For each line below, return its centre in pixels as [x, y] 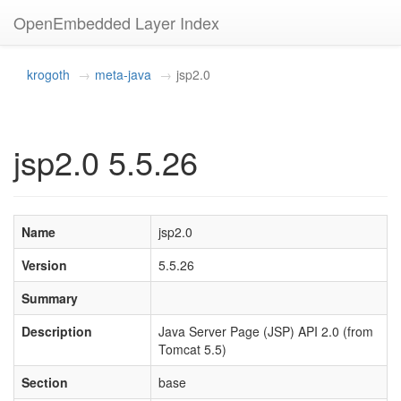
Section [45, 382]
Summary [50, 298]
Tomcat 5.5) [192, 349]
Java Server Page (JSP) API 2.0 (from [266, 331]
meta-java [123, 74]
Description [57, 331]
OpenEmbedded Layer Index [116, 22]
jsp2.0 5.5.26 [106, 162]
